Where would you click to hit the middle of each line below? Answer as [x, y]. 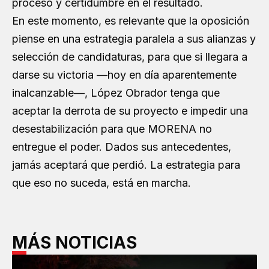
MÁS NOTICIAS [74, 243]
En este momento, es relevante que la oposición [131, 21]
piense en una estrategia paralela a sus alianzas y [134, 39]
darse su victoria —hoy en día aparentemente [124, 75]
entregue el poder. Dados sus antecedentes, [122, 147]
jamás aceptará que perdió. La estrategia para [126, 165]
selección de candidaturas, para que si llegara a [130, 57]
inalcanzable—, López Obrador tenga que [116, 93]
